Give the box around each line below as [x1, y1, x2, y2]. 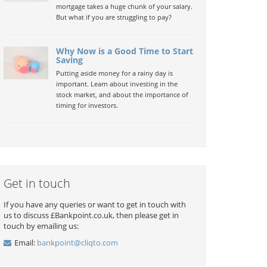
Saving [55, 54, 83, 66]
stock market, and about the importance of [55, 90, 188, 99]
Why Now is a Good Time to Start [55, 45, 193, 57]
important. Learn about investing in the [55, 79, 178, 88]
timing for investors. [55, 101, 118, 110]
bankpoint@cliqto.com [37, 237, 118, 248]
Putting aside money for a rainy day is [55, 69, 173, 77]
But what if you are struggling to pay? [55, 13, 172, 21]
